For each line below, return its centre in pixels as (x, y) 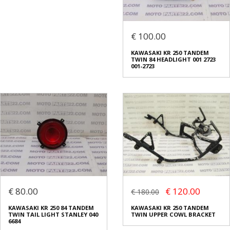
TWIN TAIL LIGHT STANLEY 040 (53, 215)
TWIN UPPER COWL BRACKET (173, 215)
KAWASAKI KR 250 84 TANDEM (51, 208)
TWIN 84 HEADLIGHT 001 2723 (173, 60)
